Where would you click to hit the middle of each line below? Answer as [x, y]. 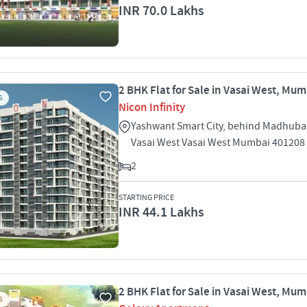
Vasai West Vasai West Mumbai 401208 [218, 143]
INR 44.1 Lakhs [161, 212]
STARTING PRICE [146, 198]
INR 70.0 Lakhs [161, 11]
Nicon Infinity [152, 108]
